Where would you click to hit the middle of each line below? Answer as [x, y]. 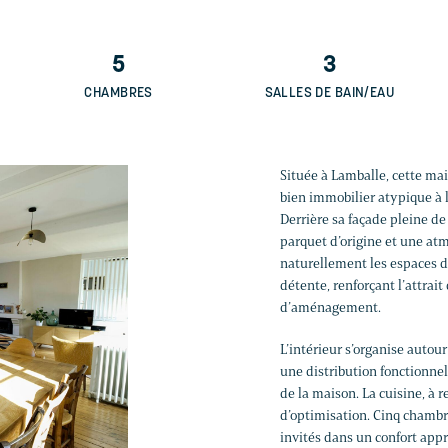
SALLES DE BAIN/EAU [329, 94]
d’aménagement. [330, 308]
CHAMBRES [118, 94]
